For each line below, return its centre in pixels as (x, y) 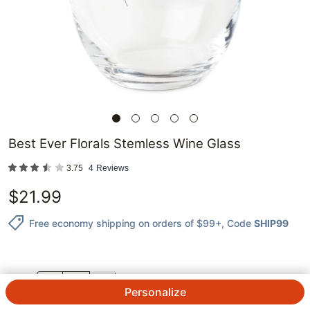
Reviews (112, 168)
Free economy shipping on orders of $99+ (125, 223)
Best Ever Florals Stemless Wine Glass (125, 144)
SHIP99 (271, 223)
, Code (236, 223)
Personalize (155, 292)
